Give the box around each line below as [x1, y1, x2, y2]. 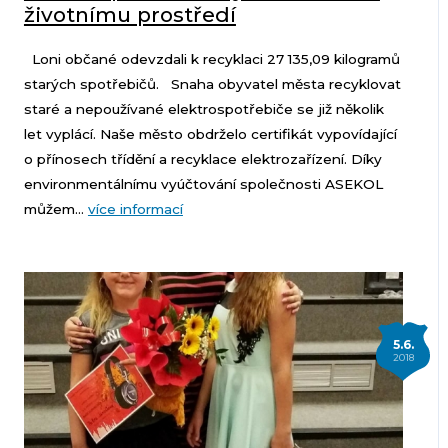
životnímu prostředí [23, 2, 236, 28]
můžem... [23, 201, 88, 218]
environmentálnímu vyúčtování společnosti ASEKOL [23, 176, 383, 193]
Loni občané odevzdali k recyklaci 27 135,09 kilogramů [23, 51, 400, 68]
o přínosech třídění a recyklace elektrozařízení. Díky [23, 151, 382, 168]
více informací [87, 201, 183, 218]
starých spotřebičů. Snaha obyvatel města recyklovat [23, 76, 401, 93]
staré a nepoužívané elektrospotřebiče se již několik [23, 101, 384, 118]
